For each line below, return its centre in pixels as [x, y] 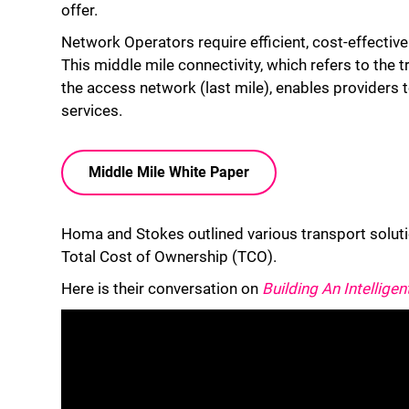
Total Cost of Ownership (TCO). [169, 257]
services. [92, 110]
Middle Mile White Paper [169, 172]
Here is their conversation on [162, 288]
